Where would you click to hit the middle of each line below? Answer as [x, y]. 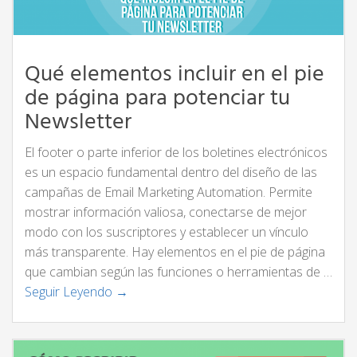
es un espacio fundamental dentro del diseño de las [171, 172]
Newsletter [78, 122]
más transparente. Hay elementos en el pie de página [175, 251]
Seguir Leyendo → [76, 291]
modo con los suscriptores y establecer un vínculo [167, 231]
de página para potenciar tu [157, 98]
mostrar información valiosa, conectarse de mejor [166, 212]
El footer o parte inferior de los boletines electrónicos [176, 152]
